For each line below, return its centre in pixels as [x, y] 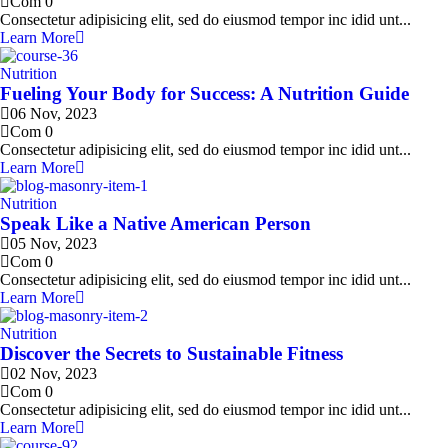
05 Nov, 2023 [53, 243]
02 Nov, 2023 [53, 373]
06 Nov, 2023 [53, 113]
